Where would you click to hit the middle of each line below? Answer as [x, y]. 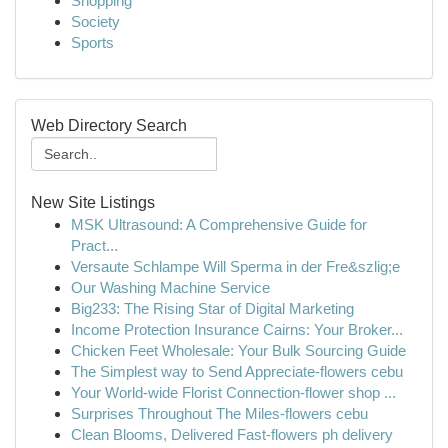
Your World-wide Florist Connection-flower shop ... [233, 392]
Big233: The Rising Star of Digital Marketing [212, 308]
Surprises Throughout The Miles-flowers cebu [219, 413]
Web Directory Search [109, 125]
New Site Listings [93, 202]
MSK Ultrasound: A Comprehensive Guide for [219, 224]
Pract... [94, 245]
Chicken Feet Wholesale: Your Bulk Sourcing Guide [238, 350]
